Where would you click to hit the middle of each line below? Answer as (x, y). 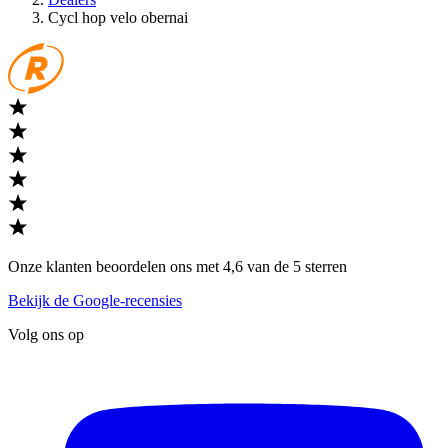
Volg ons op (46, 334)
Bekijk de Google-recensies (95, 300)
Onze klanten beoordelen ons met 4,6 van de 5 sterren (177, 266)
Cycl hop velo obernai (118, 17)
